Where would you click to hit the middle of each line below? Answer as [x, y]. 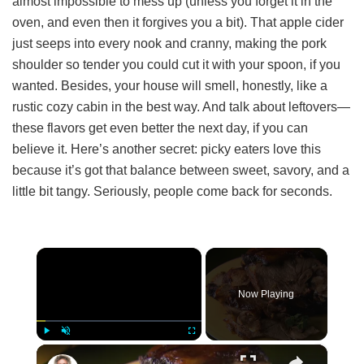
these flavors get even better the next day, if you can [160, 128]
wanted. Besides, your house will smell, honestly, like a [170, 86]
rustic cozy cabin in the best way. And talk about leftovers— [181, 107]
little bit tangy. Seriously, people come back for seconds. [172, 192]
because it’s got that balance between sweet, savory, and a [181, 171]
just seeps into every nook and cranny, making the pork [169, 44]
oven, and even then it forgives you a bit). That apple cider [178, 23]
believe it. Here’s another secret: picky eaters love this [167, 149]
